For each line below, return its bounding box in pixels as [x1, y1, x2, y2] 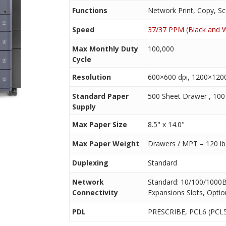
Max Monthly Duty [72, 43, 138, 53]
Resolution [72, 72, 111, 82]
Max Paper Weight [72, 138, 139, 148]
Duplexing [72, 157, 108, 167]
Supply [72, 101, 96, 111]
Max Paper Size [72, 119, 127, 129]
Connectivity [72, 187, 118, 197]
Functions [72, 5, 107, 15]
